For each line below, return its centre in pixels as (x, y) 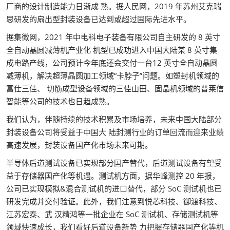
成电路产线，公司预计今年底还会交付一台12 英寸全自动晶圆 (112, 63)
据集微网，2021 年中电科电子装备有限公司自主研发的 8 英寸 (113, 37)
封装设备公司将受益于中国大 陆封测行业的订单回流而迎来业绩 (115, 132)
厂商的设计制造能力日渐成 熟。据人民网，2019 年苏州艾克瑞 (114, 6)
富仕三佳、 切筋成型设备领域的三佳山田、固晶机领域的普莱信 (115, 88)
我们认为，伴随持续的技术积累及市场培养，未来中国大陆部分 (114, 119)
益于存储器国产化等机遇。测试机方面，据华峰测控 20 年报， (113, 176)
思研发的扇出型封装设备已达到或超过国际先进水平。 (99, 19)
